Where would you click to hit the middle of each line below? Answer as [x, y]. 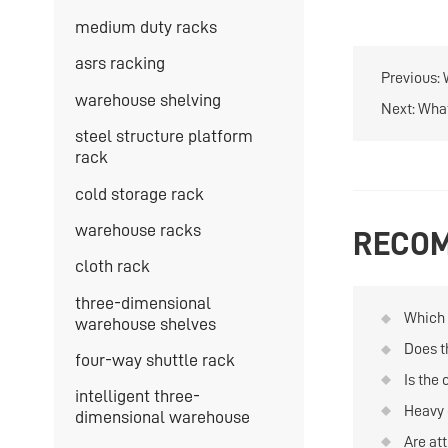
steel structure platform [163, 136]
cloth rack [112, 266]
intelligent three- [137, 396]
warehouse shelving [147, 99]
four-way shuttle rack [154, 360]
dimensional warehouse [162, 417]
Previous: [411, 77]
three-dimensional [142, 302]
